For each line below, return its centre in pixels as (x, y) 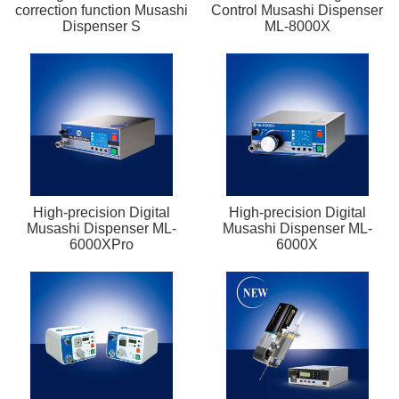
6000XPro (102, 244)
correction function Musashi (102, 10)
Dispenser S (102, 26)
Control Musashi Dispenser (297, 10)
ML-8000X (297, 26)
